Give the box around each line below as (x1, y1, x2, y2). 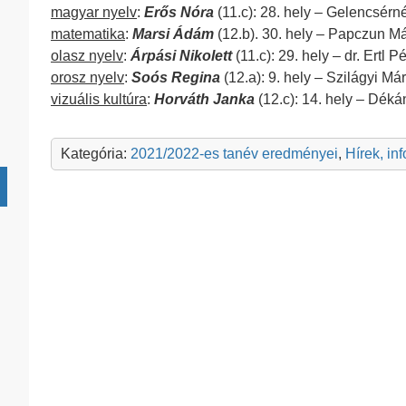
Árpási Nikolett (130, 48, 232, 63)
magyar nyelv (51, 5, 137, 20)
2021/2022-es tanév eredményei (130, 146, 338, 161)
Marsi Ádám (132, 26, 214, 42)
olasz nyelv (51, 48, 123, 63)
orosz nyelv (51, 70, 124, 85)
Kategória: (61, 146, 130, 161)
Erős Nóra (144, 5, 214, 20)
